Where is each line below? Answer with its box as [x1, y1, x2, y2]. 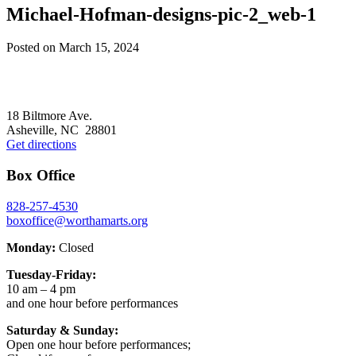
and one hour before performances [6, 296, 178, 310]
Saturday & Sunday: [6, 323, 118, 337]
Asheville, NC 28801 [6, 123, 117, 137]
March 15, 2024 [59, 41, 139, 55]
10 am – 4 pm [6, 281, 75, 296]
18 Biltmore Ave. [6, 109, 92, 123]
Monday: [6, 240, 56, 254]
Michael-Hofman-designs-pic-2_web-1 [6, 3, 316, 25]
